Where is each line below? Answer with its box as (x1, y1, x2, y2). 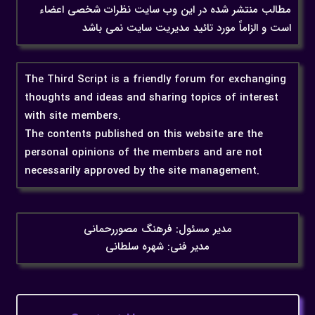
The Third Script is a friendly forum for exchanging (24, 70, 286, 88)
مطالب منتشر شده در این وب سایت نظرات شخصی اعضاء (39, 1, 291, 19)
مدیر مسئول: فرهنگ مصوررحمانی (83, 221, 232, 238)
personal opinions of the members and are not (24, 143, 262, 161)
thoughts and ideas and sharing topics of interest (24, 89, 278, 106)
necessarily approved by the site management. (24, 162, 259, 179)
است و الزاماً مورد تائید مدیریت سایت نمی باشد (82, 20, 291, 37)
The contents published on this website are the (24, 125, 263, 143)
